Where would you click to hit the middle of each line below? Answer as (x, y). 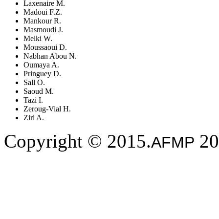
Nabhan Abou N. (50, 56)
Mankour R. (42, 21)
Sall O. (34, 83)
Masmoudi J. (43, 30)
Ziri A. (34, 118)
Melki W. (38, 39)
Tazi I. (33, 100)
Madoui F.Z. (43, 12)
